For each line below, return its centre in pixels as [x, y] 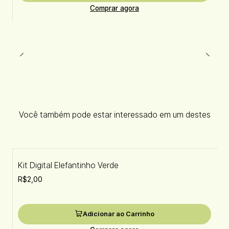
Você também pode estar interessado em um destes [114, 115]
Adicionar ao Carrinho [119, 214]
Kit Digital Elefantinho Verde [68, 166]
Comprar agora [114, 8]
